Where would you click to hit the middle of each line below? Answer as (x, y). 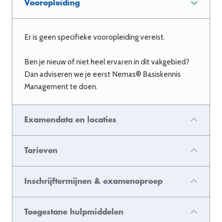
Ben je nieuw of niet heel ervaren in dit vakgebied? (107, 61)
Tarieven (41, 150)
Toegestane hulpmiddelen (74, 212)
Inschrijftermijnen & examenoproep (93, 181)
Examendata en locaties (70, 120)
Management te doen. (61, 86)
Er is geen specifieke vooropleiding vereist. (95, 37)
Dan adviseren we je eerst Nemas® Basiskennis (103, 74)
